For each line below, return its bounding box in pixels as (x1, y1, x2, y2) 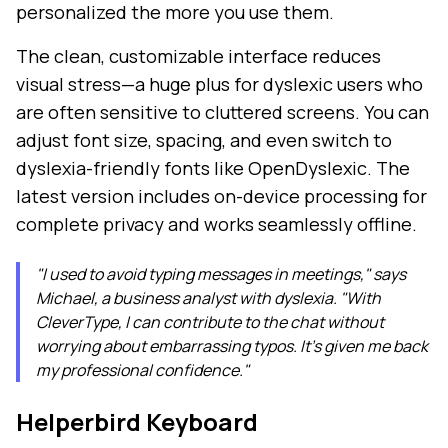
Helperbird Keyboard (16, 405, 258, 439)
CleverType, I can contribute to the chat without (36, 311, 384, 334)
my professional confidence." (36, 359, 249, 382)
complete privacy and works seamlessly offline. (16, 212, 417, 237)
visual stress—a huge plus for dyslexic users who (16, 72, 423, 97)
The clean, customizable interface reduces (16, 44, 381, 69)
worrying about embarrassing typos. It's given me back (36, 335, 428, 358)
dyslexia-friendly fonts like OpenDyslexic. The (16, 156, 410, 181)
